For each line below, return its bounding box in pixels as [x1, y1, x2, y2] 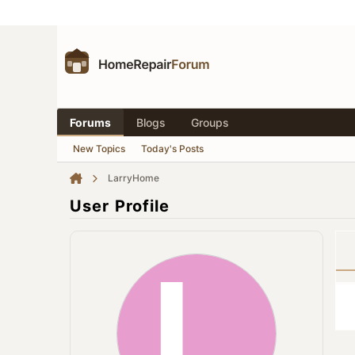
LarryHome [108, 172, 159, 184]
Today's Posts [141, 143, 204, 155]
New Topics [73, 143, 125, 155]
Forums [70, 116, 111, 129]
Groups [191, 116, 229, 129]
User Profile [70, 197, 170, 216]
